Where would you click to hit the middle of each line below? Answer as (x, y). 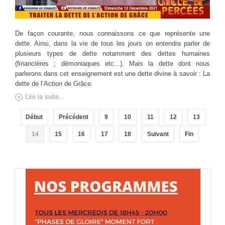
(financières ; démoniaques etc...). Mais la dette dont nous (113, 64)
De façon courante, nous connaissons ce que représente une (113, 34)
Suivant (158, 134)
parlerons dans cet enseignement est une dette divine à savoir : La (113, 74)
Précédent (73, 117)
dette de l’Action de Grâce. (54, 84)
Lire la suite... (45, 97)
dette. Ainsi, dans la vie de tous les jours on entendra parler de (113, 44)
